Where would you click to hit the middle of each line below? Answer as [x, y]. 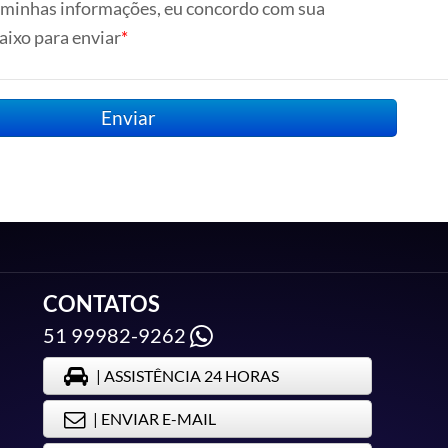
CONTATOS [102, 303]
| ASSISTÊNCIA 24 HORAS [188, 375]
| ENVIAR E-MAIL [155, 418]
